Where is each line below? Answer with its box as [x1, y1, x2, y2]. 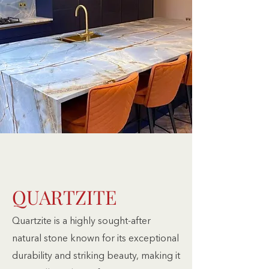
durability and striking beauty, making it [12, 252, 180, 261]
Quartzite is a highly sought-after [12, 217, 151, 226]
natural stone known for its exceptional [12, 234, 179, 244]
